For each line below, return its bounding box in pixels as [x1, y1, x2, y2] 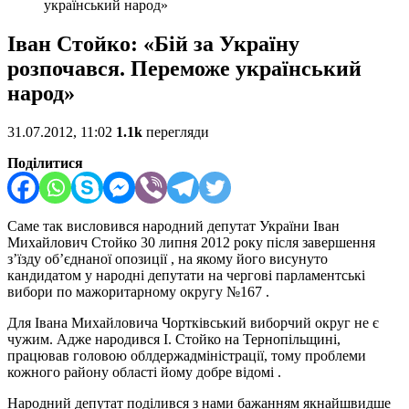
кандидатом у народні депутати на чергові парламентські [7, 267, 365, 284]
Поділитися [7, 155, 83, 172]
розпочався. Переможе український [7, 57, 362, 81]
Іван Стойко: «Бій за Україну [7, 32, 299, 57]
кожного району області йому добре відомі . [7, 364, 281, 381]
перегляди [142, 124, 209, 141]
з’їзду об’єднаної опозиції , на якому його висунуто [7, 251, 328, 267]
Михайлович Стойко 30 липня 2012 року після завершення [7, 235, 375, 251]
